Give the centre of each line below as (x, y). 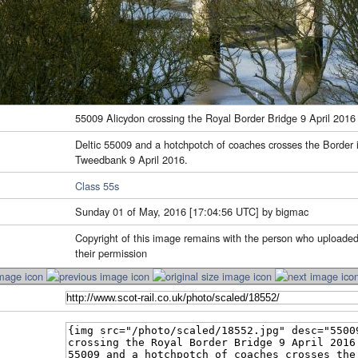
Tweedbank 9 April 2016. (131, 159)
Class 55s (97, 185)
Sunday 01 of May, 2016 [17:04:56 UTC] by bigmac (192, 212)
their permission (111, 253)
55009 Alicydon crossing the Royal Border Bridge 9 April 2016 (215, 118)
